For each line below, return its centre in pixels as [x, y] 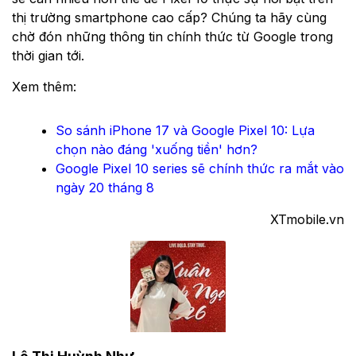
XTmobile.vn [307, 220]
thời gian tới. [48, 56]
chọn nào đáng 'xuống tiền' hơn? [157, 150]
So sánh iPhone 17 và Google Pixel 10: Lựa [185, 131]
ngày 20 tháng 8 [105, 188]
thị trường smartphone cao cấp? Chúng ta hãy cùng [169, 18]
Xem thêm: [44, 87]
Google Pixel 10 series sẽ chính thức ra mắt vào [200, 169]
